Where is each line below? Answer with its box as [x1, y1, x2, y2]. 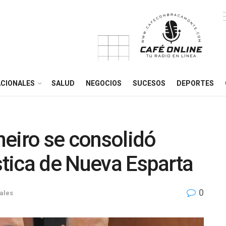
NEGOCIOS [86, 79, 122, 87]
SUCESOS [133, 79, 165, 87]
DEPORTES [177, 79, 214, 87]
